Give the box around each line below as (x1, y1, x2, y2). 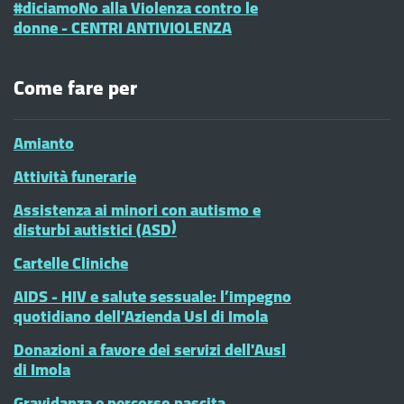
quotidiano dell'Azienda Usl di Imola (14, 301, 268, 331)
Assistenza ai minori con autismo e (14, 195, 261, 225)
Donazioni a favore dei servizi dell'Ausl (14, 335, 286, 364)
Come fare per (14, 69, 137, 106)
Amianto (14, 128, 74, 158)
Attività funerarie (14, 161, 136, 191)
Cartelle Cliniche (14, 248, 128, 278)
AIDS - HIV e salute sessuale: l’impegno (14, 281, 291, 311)
